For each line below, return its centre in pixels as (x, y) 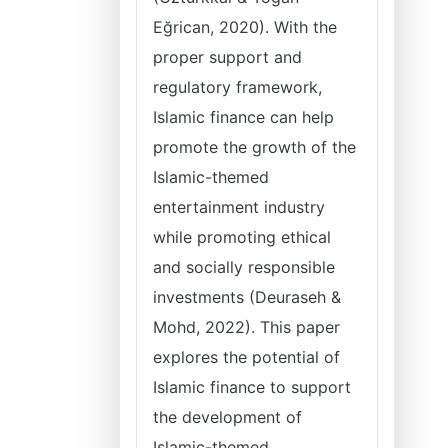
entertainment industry (239, 207)
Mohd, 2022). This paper (246, 327)
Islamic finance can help (243, 117)
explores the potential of (246, 357)
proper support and (227, 57)
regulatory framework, (237, 87)
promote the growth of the (254, 147)
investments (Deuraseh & (247, 297)
